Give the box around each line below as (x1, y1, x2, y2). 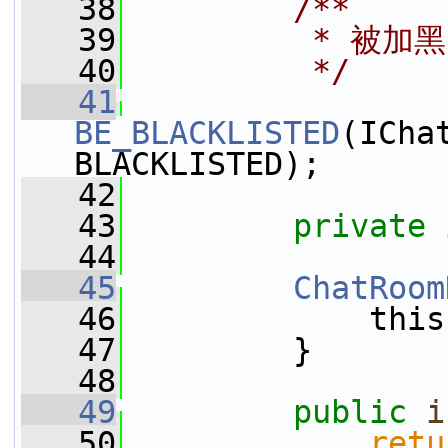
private (293, 208, 426, 244)
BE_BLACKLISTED (74, 115, 340, 151)
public (293, 394, 407, 430)
